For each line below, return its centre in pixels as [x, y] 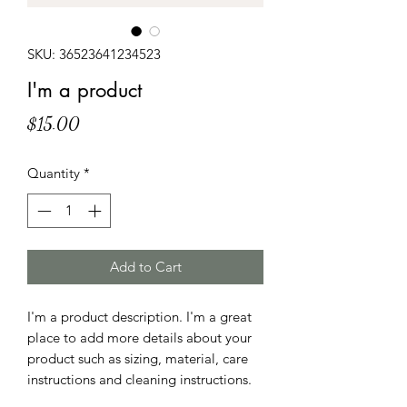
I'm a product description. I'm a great [139, 317]
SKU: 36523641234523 [94, 54]
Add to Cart [145, 267]
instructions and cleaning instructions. [139, 380]
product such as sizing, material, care [138, 359]
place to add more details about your [139, 338]
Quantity [54, 173]
